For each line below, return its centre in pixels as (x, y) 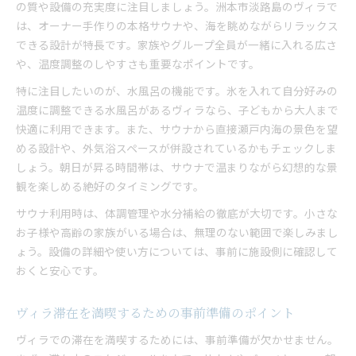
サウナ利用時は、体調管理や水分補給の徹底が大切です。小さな (177, 213)
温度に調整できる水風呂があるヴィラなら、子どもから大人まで (177, 110)
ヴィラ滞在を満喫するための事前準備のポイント (155, 313)
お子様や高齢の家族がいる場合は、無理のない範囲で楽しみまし (177, 232)
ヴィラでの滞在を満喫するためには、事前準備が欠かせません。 (177, 339)
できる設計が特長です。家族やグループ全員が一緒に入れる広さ (176, 44)
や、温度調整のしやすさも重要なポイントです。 (138, 64)
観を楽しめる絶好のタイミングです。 (110, 186)
